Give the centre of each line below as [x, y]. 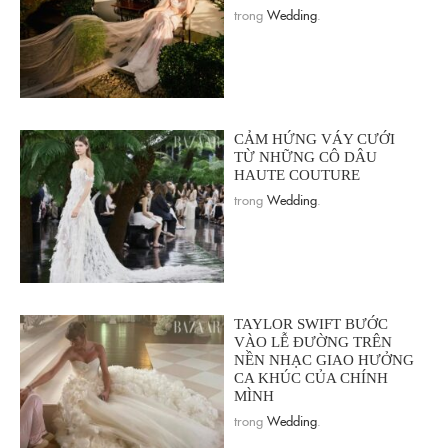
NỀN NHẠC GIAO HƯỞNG [324, 360]
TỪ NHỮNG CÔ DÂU [305, 157]
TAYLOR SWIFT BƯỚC [311, 324]
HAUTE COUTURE [297, 175]
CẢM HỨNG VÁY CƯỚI [314, 139]
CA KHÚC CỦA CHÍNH [311, 378]
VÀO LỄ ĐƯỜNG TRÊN [313, 342]
